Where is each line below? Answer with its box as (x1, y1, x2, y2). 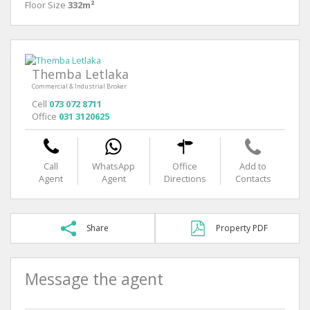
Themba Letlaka (32, 65, 129, 82)
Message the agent (25, 268, 163, 290)
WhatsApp (92, 159, 136, 172)
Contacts (235, 172, 271, 185)
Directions (163, 172, 206, 185)
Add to (239, 159, 267, 172)
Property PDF (216, 221, 268, 234)
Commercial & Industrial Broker (32, 81, 127, 91)
